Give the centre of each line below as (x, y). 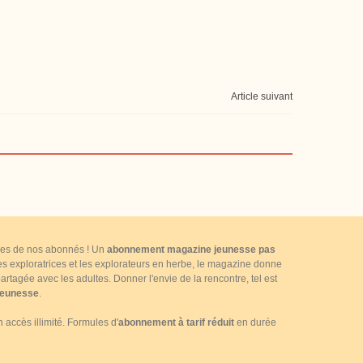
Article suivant (262, 96)
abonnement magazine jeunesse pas (191, 250)
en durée (255, 322)
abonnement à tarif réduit (176, 322)
